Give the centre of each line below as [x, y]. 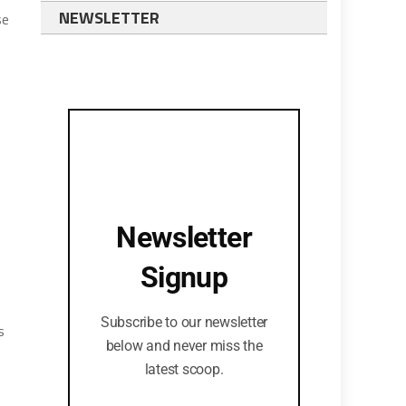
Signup [184, 277]
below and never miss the [184, 346]
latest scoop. [184, 369]
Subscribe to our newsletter [184, 322]
